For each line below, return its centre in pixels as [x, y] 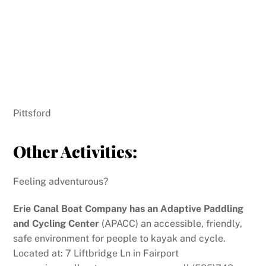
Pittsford [32, 113]
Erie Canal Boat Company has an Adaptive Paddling [129, 208]
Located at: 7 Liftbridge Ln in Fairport [96, 253]
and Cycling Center [56, 223]
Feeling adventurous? [61, 181]
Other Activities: [75, 151]
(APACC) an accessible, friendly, [171, 223]
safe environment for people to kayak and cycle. [120, 238]
